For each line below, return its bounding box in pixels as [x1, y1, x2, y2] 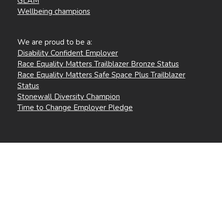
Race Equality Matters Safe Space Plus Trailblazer [17, 69, 185, 80]
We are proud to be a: [17, 37, 92, 47]
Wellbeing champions [17, 6, 90, 16]
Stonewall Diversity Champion [17, 91, 120, 102]
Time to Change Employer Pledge [17, 102, 133, 112]
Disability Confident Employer [17, 48, 118, 58]
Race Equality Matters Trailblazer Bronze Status [17, 58, 179, 69]
